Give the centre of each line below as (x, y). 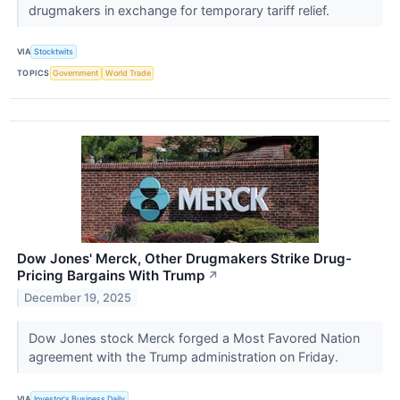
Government (76, 73)
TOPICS (33, 73)
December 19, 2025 (78, 297)
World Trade (128, 73)
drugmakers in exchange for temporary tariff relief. (180, 10)
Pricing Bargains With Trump (111, 275)
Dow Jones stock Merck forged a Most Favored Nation (194, 337)
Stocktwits (54, 52)
